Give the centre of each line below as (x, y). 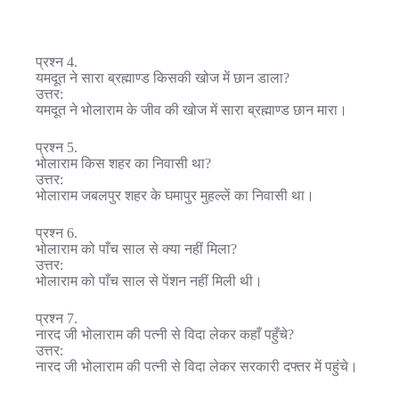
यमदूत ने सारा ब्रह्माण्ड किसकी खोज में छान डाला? (163, 77)
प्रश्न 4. (57, 61)
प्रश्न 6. (57, 232)
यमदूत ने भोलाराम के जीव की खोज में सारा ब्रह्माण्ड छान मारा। (191, 110)
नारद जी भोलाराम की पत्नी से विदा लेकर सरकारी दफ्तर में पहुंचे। (197, 366)
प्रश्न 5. (57, 147)
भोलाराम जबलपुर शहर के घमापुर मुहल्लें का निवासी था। (175, 195)
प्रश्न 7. (57, 318)
